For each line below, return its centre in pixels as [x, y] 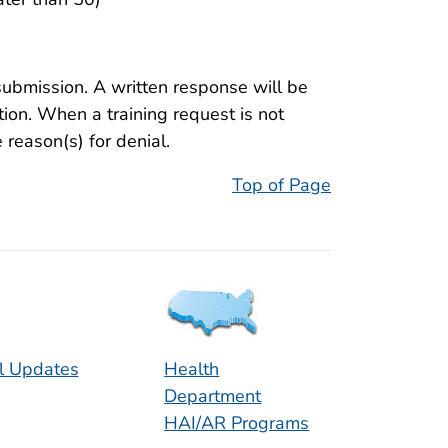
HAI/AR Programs [237, 423]
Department [213, 396]
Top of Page [281, 185]
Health [192, 369]
